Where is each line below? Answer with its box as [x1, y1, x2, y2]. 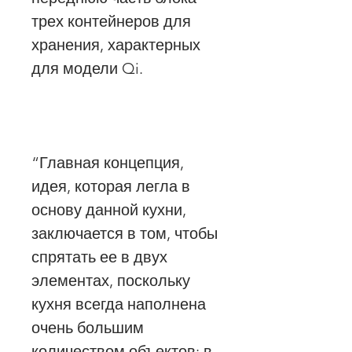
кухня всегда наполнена [31, 294, 206, 313]
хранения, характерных [31, 35, 200, 54]
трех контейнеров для [31, 11, 191, 31]
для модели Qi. [31, 58, 143, 78]
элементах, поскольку [31, 270, 190, 290]
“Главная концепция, [31, 152, 184, 172]
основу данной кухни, [31, 200, 186, 219]
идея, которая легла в [31, 176, 190, 196]
